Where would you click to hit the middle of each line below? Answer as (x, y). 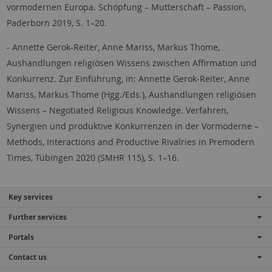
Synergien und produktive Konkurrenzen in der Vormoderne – (132, 126)
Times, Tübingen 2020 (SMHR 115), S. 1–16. (93, 158)
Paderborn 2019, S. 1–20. (56, 23)
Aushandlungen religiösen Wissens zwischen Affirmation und (131, 63)
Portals (21, 237)
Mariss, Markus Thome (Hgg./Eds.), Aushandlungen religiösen (131, 94)
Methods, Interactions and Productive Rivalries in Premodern (130, 142)
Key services (31, 197)
